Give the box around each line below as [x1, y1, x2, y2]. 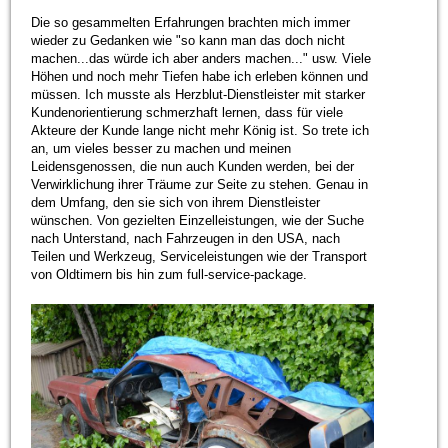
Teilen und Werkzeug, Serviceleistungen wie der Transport [31, 248, 368, 264]
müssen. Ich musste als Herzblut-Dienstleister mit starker [31, 86, 366, 102]
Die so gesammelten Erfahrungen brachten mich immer [31, 14, 351, 30]
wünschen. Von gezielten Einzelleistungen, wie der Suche [31, 212, 365, 228]
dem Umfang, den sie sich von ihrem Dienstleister [31, 194, 321, 210]
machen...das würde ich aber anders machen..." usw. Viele [31, 50, 372, 66]
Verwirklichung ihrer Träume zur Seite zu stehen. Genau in [31, 176, 369, 192]
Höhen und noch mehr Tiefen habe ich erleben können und [31, 68, 369, 84]
